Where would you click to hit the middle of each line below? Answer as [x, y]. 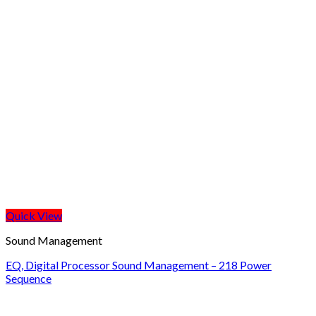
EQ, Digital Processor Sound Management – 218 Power [139, 265]
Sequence [29, 278]
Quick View [34, 215]
